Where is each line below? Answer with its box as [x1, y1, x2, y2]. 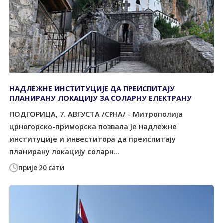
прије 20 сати [18, 163, 65, 172]
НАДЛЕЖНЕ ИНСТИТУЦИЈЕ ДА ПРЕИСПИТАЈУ [9, 83, 175, 93]
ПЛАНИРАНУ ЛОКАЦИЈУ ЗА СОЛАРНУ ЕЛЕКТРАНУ [9, 93, 192, 103]
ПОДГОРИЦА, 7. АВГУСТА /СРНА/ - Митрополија [9, 110, 183, 119]
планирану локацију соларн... [9, 147, 120, 157]
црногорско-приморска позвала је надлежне [9, 122, 177, 132]
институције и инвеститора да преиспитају [9, 134, 176, 144]
